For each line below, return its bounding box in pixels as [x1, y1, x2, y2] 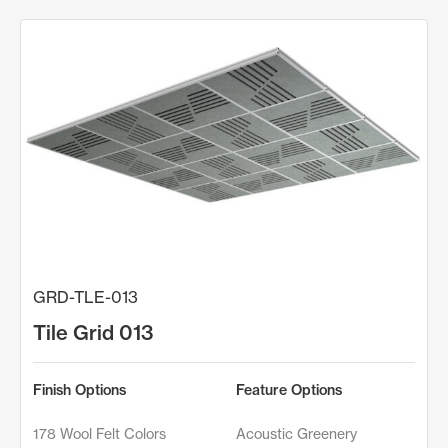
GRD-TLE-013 [33, 286, 138, 307]
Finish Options [33, 380, 126, 399]
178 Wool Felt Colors [33, 424, 166, 442]
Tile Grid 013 [33, 319, 154, 345]
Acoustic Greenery [236, 424, 357, 442]
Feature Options [236, 380, 342, 399]
